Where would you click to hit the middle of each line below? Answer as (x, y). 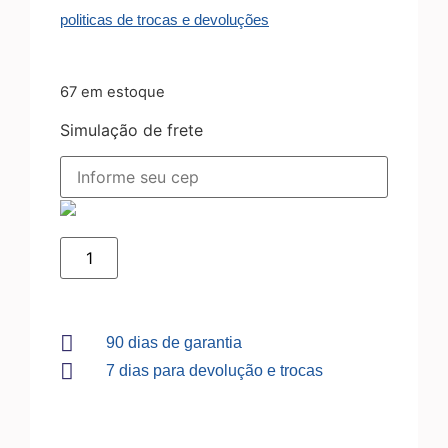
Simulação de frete (131, 129)
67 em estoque (112, 92)
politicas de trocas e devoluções (164, 19)
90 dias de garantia (173, 343)
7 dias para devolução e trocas (214, 371)
